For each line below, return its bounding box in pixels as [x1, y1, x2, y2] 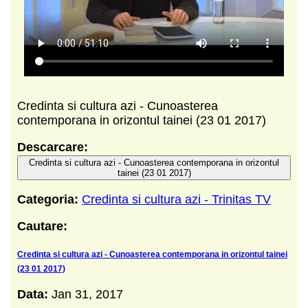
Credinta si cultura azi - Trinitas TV [82, 192, 271, 207]
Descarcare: [17, 140, 88, 155]
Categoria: [17, 192, 78, 207]
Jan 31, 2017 [52, 287, 123, 302]
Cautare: [17, 219, 67, 234]
